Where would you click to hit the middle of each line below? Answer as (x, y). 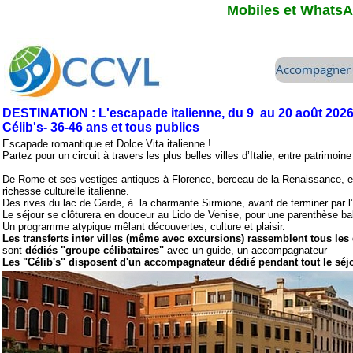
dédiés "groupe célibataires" (95, 250)
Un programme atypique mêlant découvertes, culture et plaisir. (144, 227)
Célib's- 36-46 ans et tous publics (101, 127)
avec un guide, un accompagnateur (245, 250)
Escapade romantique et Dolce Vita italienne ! (107, 144)
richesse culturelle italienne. (66, 191)
